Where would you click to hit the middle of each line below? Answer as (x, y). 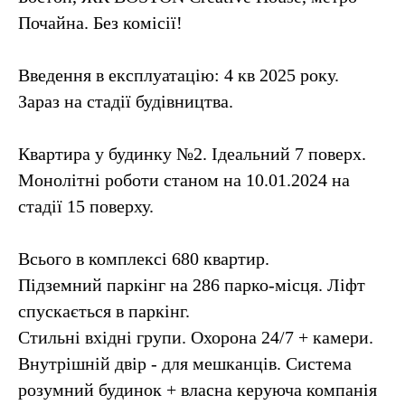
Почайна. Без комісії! (100, 23)
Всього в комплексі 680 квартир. (144, 259)
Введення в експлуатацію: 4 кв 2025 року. (179, 75)
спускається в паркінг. (104, 311)
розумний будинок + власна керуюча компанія (198, 390)
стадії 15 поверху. (86, 206)
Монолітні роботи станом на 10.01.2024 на (184, 180)
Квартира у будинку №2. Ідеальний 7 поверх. (192, 154)
